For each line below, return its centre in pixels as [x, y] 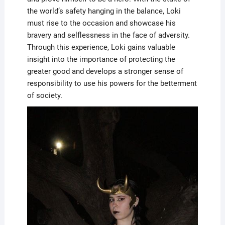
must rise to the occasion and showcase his [101, 23]
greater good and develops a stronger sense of [105, 71]
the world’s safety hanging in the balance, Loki [104, 11]
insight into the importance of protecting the [101, 59]
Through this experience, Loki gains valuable [101, 47]
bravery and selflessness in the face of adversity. [108, 35]
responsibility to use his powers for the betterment [112, 83]
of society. [44, 95]
